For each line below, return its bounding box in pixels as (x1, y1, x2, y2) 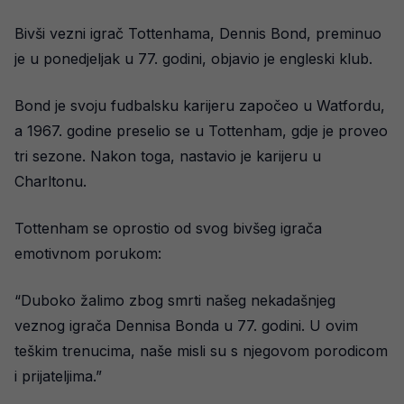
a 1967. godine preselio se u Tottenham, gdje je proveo (14, 122, 388, 140)
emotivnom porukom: (14, 244, 161, 262)
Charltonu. (14, 172, 87, 190)
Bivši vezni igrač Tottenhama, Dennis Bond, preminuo (14, 24, 381, 42)
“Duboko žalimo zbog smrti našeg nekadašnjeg (14, 291, 335, 309)
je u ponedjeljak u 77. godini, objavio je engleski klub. (14, 50, 372, 68)
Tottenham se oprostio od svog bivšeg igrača (14, 219, 322, 237)
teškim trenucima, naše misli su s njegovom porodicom (14, 342, 388, 360)
